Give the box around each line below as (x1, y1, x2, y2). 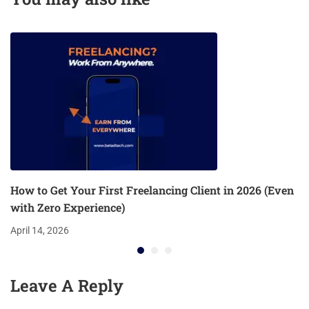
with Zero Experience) (10, 200, 125, 215)
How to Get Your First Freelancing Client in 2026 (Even (10, 183, 294, 198)
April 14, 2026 (10, 225, 69, 237)
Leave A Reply (10, 275, 123, 297)
